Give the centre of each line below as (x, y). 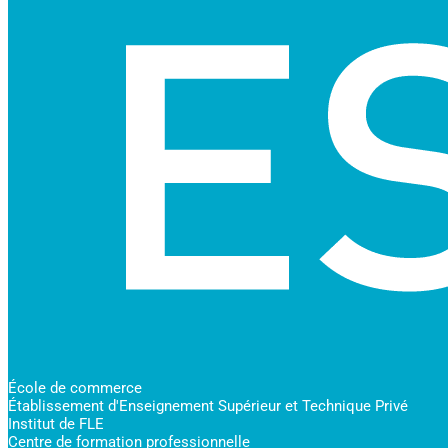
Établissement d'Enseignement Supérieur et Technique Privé (208, 405)
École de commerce (75, 387)
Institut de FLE (56, 423)
